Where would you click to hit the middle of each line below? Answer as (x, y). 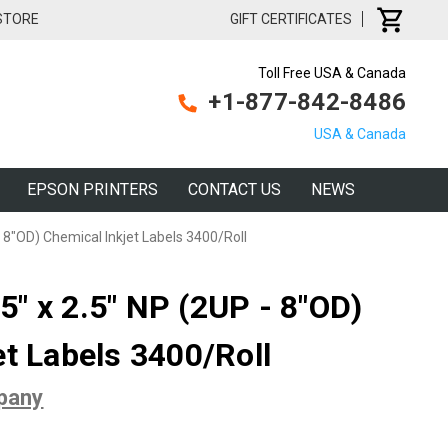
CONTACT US (234, 189)
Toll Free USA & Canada (332, 73)
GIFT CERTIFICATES (291, 18)
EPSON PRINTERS (92, 189)
